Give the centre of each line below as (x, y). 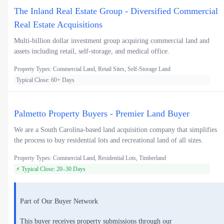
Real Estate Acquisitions (58, 25)
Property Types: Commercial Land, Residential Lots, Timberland (90, 158)
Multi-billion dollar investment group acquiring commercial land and (112, 41)
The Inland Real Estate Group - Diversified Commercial (116, 11)
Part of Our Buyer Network (59, 201)
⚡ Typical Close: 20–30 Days (51, 169)
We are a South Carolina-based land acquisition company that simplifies (115, 130)
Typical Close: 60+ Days (45, 80)
